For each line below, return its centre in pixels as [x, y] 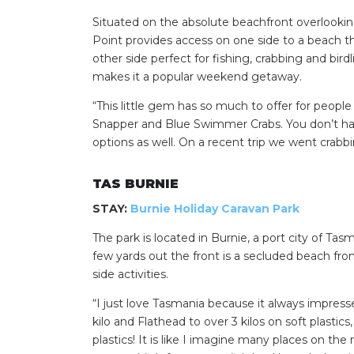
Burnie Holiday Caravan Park [215, 209]
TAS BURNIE [136, 184]
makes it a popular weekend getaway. [197, 76]
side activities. [130, 275]
